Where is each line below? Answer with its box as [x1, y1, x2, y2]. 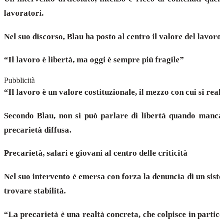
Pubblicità [4, 76, 35, 84]
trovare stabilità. [4, 186, 66, 195]
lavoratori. [4, 8, 44, 18]
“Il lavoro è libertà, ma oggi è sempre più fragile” [4, 55, 184, 65]
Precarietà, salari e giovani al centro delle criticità [4, 148, 188, 158]
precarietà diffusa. [4, 125, 71, 135]
